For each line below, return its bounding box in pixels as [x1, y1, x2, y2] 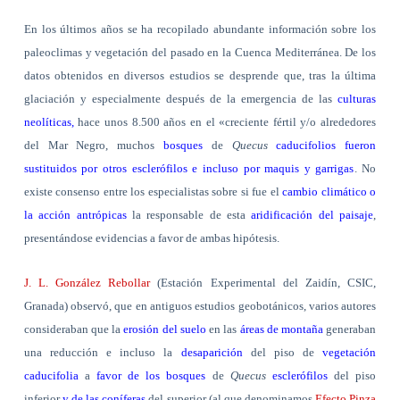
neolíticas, [23, 114, 74, 129]
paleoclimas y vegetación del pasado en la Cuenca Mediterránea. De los [23, 45, 377, 59]
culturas [337, 91, 377, 105]
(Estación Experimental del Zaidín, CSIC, [150, 275, 377, 289]
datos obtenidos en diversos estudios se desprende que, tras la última [23, 68, 377, 82]
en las [205, 321, 240, 336]
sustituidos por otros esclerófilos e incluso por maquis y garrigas [23, 161, 354, 175]
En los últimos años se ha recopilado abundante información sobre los [23, 21, 377, 36]
